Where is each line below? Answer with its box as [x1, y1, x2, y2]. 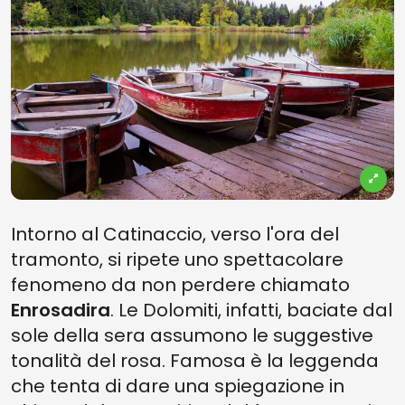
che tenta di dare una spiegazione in [11, 373, 344, 399]
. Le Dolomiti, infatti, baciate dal [110, 297, 392, 323]
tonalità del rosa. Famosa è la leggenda [11, 348, 379, 373]
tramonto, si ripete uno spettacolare [11, 247, 344, 272]
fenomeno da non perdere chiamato [11, 272, 350, 297]
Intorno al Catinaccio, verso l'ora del [11, 221, 339, 247]
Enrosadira [11, 297, 110, 323]
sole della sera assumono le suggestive [11, 323, 373, 348]
